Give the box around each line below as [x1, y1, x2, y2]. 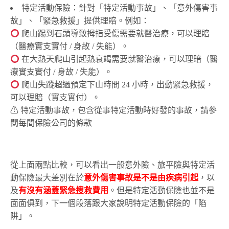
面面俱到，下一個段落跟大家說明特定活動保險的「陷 [10, 199, 207, 208]
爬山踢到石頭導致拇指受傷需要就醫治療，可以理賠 [19, 29, 210, 38]
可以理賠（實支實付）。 [10, 93, 100, 102]
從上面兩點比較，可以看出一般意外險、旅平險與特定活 [10, 161, 215, 170]
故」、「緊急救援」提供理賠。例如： [10, 16, 149, 26]
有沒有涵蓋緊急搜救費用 [18, 186, 108, 195]
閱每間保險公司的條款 [10, 119, 92, 128]
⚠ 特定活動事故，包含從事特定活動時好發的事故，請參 [10, 106, 217, 115]
